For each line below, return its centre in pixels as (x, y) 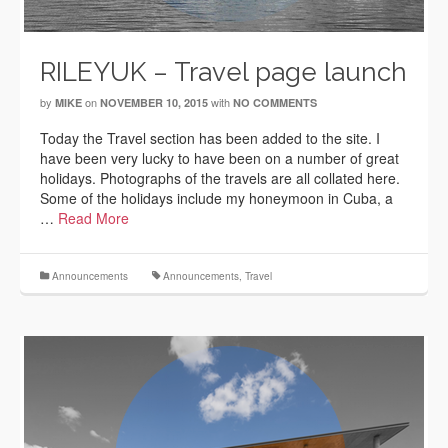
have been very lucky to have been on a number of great (219, 158)
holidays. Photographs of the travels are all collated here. (220, 178)
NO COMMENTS (275, 102)
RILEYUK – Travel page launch (223, 72)
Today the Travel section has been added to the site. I (210, 138)
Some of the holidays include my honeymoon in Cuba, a (216, 198)
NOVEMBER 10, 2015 (154, 102)
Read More (93, 218)
